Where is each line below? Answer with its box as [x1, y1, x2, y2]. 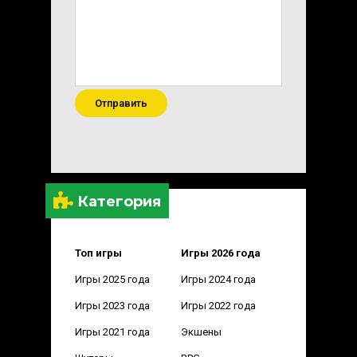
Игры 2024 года [180, 273, 256, 285]
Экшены [180, 325, 222, 338]
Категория [73, 192, 161, 210]
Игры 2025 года [75, 273, 150, 285]
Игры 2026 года [180, 246, 261, 259]
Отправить [95, 96, 147, 109]
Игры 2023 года [75, 299, 150, 312]
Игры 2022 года [180, 299, 256, 312]
